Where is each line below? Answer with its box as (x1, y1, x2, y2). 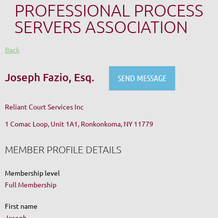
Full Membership (5, 180, 56, 189)
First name (5, 201, 37, 210)
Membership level (5, 168, 60, 177)
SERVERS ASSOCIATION (15, 17, 188, 36)
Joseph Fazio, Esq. (5, 70, 94, 84)
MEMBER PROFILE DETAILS (5, 143, 121, 155)
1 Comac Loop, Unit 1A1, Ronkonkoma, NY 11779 (5, 119, 153, 128)
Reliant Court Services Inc (5, 102, 84, 111)
